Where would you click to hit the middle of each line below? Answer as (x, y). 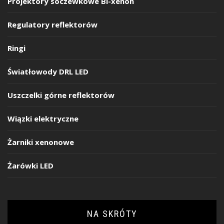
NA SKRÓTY (112, 213)
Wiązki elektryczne (43, 118)
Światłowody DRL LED (48, 71)
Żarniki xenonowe (41, 142)
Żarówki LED (30, 165)
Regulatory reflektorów (52, 24)
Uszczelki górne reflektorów (61, 95)
